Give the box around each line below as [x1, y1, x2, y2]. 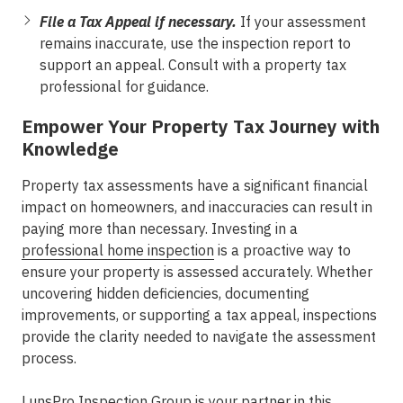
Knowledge [22, 137, 119, 161]
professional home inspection [22, 241, 214, 259]
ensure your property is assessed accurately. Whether [22, 263, 372, 281]
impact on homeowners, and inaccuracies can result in [22, 198, 372, 216]
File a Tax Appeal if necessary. [40, 13, 240, 31]
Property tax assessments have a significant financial [22, 176, 368, 194]
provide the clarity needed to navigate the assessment [22, 327, 376, 345]
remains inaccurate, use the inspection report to [40, 34, 351, 52]
